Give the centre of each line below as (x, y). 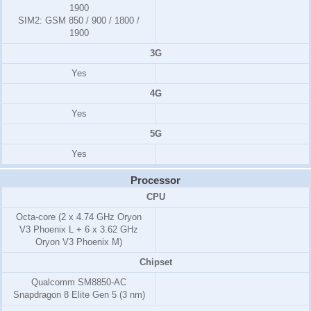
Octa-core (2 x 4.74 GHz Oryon (79, 217)
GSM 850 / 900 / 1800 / (91, 20)
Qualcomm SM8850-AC (79, 282)
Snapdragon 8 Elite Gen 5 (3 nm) (79, 294)
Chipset (155, 262)
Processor (155, 180)
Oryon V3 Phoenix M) (79, 242)
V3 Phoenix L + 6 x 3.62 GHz (79, 229)
